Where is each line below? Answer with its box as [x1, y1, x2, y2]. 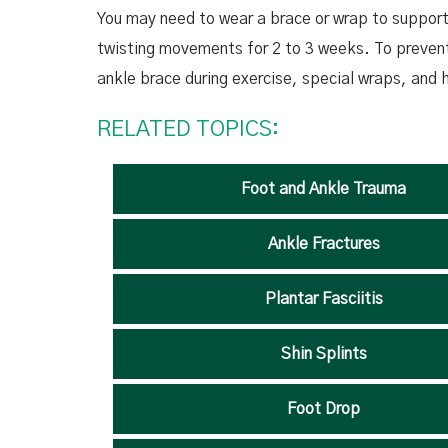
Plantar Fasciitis [264, 291, 383, 307]
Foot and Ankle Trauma [241, 181, 407, 197]
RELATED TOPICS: [97, 118, 279, 140]
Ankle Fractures [267, 236, 380, 252]
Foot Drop [287, 401, 361, 417]
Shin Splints [280, 346, 367, 362]
